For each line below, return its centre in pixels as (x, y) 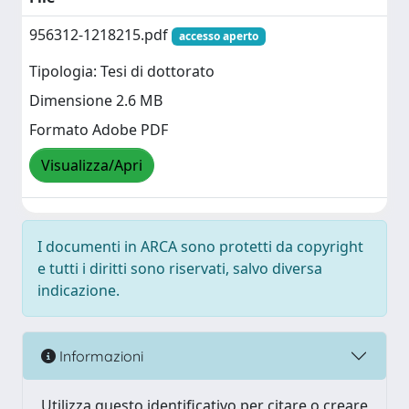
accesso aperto (218, 36)
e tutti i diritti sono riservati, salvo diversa (180, 268)
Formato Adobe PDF (99, 130)
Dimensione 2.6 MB (96, 101)
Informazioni (100, 356)
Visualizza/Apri (92, 166)
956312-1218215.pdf (100, 35)
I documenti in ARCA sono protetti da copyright (200, 246)
